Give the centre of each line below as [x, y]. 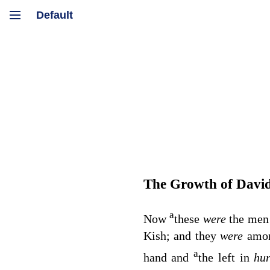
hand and [168, 257]
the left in [226, 257]
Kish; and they [182, 236]
